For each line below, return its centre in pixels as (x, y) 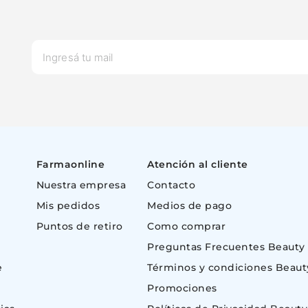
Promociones (182, 288)
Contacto (171, 185)
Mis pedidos (68, 206)
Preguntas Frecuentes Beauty (226, 247)
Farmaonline (70, 164)
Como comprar (186, 226)
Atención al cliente (198, 164)
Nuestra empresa (81, 185)
